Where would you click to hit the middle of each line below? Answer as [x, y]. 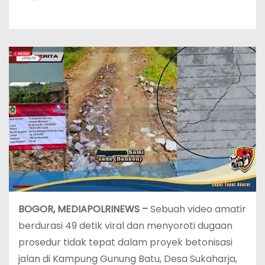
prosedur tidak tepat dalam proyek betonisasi [125, 243]
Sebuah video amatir [198, 209]
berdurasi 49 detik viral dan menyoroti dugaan [125, 226]
